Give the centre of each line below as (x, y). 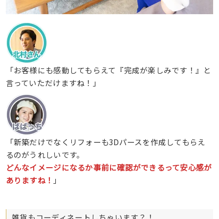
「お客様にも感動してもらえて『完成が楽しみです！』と (109, 70)
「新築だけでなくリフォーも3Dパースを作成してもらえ (106, 142)
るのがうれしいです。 (45, 154)
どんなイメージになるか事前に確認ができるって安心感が (109, 167)
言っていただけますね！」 (53, 82)
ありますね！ (30, 180)
